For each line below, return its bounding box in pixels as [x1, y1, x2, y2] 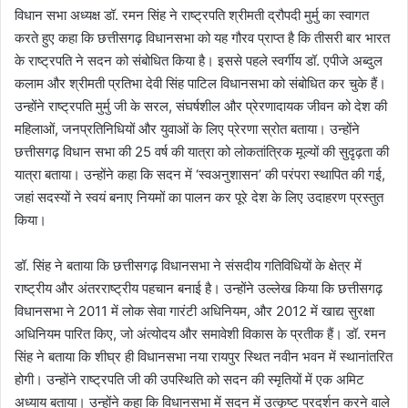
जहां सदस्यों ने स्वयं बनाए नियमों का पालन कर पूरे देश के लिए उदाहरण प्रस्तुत [15, 189, 383, 207]
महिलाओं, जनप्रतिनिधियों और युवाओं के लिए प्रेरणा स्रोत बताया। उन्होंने [15, 120, 360, 138]
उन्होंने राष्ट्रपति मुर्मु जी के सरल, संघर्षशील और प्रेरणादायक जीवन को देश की [15, 97, 387, 116]
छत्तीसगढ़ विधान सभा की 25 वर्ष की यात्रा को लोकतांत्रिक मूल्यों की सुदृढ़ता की [15, 143, 389, 161]
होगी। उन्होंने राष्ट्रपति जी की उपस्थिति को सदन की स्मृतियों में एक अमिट [15, 371, 364, 389]
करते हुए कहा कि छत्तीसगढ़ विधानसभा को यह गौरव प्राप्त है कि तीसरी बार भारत [15, 29, 390, 47]
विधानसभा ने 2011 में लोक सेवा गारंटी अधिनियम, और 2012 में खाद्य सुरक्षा [15, 302, 374, 321]
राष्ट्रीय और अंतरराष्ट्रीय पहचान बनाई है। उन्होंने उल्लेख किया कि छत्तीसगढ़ [15, 280, 382, 298]
